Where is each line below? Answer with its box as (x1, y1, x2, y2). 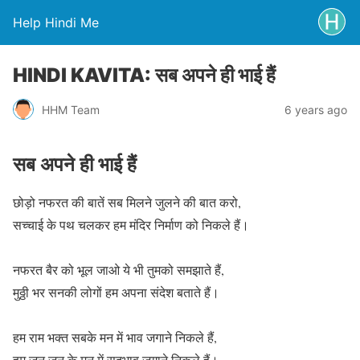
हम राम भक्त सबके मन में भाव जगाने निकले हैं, (13, 328, 217, 346)
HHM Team (42, 102, 100, 117)
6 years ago (284, 102, 347, 117)
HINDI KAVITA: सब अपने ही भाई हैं (13, 63, 276, 87)
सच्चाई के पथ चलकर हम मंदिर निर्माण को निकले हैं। (13, 215, 249, 233)
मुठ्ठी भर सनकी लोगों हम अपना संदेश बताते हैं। (13, 283, 219, 301)
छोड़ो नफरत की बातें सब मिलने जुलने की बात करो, (13, 193, 241, 211)
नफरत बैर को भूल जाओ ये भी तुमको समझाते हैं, (13, 260, 224, 278)
